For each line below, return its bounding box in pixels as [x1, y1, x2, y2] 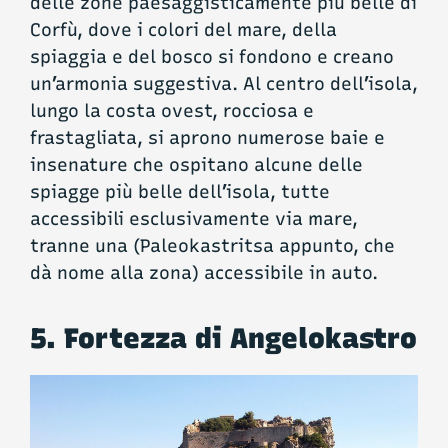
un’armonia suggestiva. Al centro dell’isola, [30, 73, 418, 96]
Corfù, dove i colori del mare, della [30, 19, 337, 42]
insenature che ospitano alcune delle [30, 154, 363, 177]
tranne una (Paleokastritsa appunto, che [30, 235, 395, 258]
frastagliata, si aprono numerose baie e [30, 127, 385, 150]
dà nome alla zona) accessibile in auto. [30, 262, 378, 285]
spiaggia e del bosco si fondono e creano [30, 46, 394, 69]
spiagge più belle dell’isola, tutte [30, 181, 330, 204]
